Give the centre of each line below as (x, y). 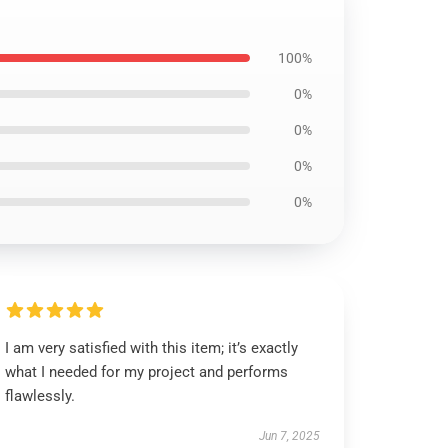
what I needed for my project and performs (147, 372)
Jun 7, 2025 (289, 436)
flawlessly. (40, 396)
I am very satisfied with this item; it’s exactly (152, 348)
